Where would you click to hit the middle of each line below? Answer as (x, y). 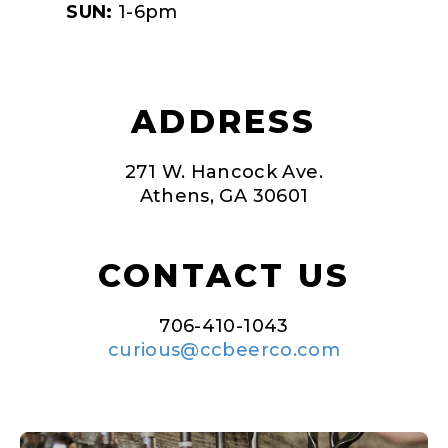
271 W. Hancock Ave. (224, 171)
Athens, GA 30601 (224, 195)
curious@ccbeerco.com (224, 349)
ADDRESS (224, 121)
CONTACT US (224, 275)
